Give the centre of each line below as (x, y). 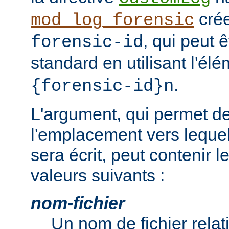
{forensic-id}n (102, 86)
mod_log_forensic (112, 20)
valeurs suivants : (98, 175)
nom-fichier (78, 203)
